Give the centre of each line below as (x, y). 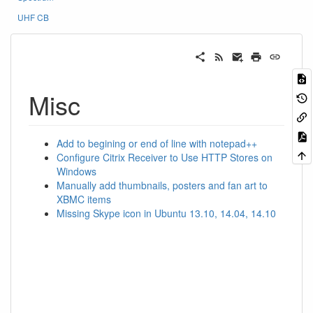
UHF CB (33, 17)
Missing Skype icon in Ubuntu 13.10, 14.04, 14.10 (166, 213)
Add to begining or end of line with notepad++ (157, 143)
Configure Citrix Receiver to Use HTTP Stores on (165, 157)
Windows (77, 171)
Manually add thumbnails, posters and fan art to (162, 185)
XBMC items (84, 199)
